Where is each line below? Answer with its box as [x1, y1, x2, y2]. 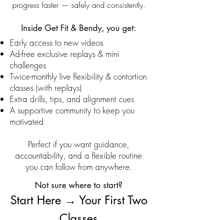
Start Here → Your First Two [10, 192, 147, 208]
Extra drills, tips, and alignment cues [10, 93, 134, 105]
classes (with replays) [10, 82, 82, 93]
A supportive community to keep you [10, 105, 135, 116]
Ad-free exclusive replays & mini [10, 48, 119, 59]
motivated [10, 116, 44, 127]
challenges [10, 59, 46, 71]
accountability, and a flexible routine [15, 150, 142, 161]
